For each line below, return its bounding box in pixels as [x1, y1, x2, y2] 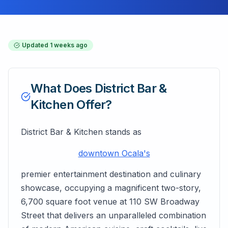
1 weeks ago [50, 41, 88, 49]
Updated [22, 41, 50, 49]
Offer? [74, 97, 112, 112]
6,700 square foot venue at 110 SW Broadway [21, 196, 199, 207]
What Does [31, 81, 95, 96]
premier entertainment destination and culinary [21, 169, 201, 179]
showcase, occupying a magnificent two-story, [21, 183, 201, 193]
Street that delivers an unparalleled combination [21, 210, 206, 220]
